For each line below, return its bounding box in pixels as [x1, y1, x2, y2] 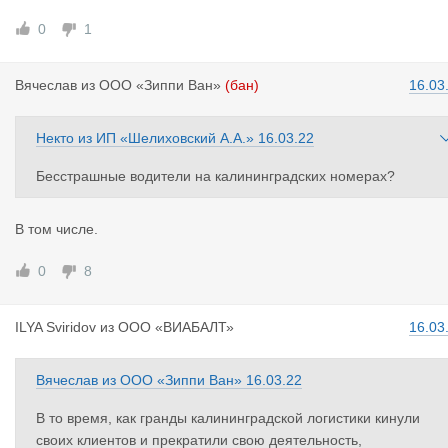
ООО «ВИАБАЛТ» [118, 319, 234, 335]
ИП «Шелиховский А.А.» [96, 130, 254, 146]
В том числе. [15, 221, 98, 237]
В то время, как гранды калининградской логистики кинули [36, 410, 420, 426]
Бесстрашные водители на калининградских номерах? [36, 168, 395, 184]
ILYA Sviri [15, 319, 73, 335]
